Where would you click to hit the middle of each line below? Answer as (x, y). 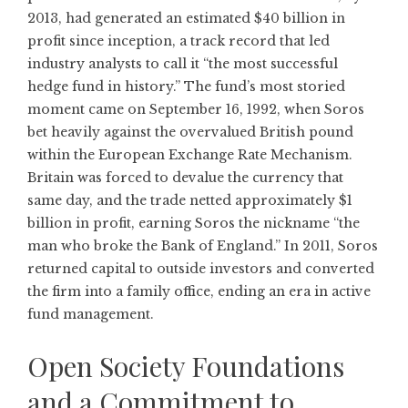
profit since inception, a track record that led (178, 41)
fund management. (91, 314)
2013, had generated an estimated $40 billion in (186, 18)
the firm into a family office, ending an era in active (199, 291)
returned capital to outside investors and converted (201, 269)
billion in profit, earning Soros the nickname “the (194, 223)
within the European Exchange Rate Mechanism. (190, 155)
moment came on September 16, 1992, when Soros (196, 109)
